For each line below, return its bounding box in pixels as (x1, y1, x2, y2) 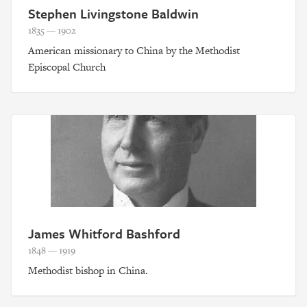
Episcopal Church (28, 60, 106, 75)
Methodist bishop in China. (28, 262, 148, 278)
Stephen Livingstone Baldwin (28, 4, 199, 23)
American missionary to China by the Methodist (28, 43, 240, 58)
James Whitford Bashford (28, 223, 180, 243)
